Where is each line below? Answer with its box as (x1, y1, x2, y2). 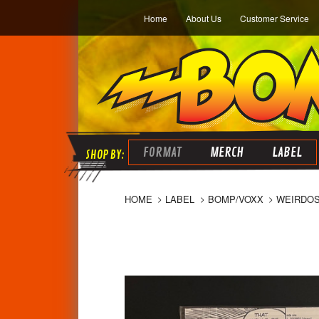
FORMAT (142, 145, 182, 160)
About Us (186, 12, 221, 24)
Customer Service (240, 12, 309, 24)
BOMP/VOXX (207, 192, 263, 206)
